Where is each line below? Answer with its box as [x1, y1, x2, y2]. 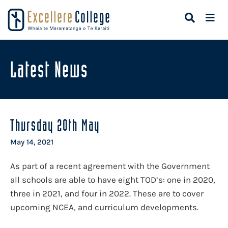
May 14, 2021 [10, 137, 53, 147]
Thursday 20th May [10, 116, 100, 134]
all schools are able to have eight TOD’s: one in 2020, [10, 175, 215, 185]
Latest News [10, 57, 88, 82]
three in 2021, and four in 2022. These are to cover [10, 188, 204, 198]
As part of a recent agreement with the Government [10, 161, 210, 171]
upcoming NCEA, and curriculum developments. [10, 202, 198, 212]
